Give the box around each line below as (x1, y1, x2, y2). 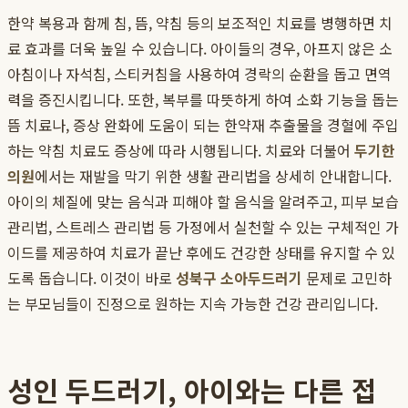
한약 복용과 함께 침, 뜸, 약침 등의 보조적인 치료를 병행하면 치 (7, 12, 393, 35)
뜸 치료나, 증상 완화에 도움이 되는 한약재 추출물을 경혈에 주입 (7, 114, 399, 137)
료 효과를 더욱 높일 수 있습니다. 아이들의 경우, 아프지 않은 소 (7, 37, 393, 60)
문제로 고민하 (302, 267, 392, 290)
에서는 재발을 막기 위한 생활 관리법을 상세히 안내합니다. (35, 165, 392, 188)
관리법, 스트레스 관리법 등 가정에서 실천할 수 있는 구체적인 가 (7, 216, 399, 239)
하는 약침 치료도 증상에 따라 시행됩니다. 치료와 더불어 (7, 139, 354, 162)
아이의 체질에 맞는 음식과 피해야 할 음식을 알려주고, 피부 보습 (7, 190, 399, 213)
